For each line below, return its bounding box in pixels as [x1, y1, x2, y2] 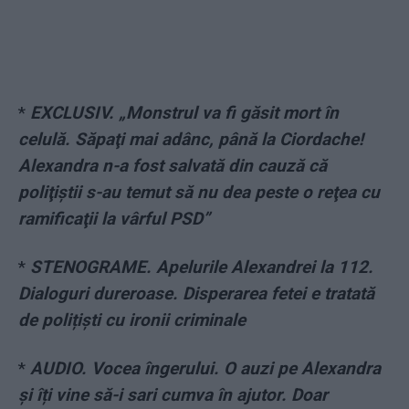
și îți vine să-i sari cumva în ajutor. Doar [18, 384, 328, 406]
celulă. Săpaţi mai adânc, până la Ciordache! [18, 129, 363, 151]
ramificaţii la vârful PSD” [18, 208, 210, 230]
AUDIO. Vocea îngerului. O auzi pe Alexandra [30, 358, 381, 380]
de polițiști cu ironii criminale [18, 309, 246, 331]
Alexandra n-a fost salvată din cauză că [18, 155, 327, 177]
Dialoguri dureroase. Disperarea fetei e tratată [18, 283, 374, 305]
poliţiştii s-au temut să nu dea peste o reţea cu [18, 182, 380, 204]
